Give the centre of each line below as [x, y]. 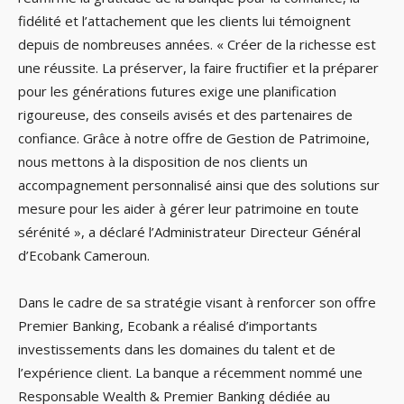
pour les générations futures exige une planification [177, 91]
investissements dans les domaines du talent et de [177, 349]
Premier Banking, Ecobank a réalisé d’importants [168, 325]
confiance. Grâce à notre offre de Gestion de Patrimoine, [194, 138]
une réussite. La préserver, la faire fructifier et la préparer [198, 67]
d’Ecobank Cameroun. [84, 255]
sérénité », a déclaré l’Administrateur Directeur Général [189, 231]
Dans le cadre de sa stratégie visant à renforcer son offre [197, 302]
